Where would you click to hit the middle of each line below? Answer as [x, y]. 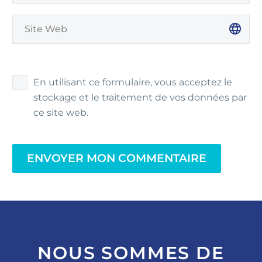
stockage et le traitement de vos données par [140, 97]
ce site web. [61, 112]
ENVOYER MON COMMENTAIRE [117, 158]
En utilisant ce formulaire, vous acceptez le [133, 82]
